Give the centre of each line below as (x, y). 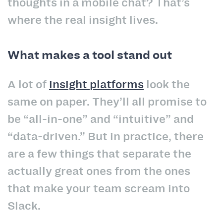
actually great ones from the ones (99, 171)
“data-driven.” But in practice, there (106, 136)
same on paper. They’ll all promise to (107, 101)
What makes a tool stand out (90, 55)
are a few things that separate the (99, 153)
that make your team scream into (99, 188)
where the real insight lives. (83, 20)
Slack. (24, 205)
